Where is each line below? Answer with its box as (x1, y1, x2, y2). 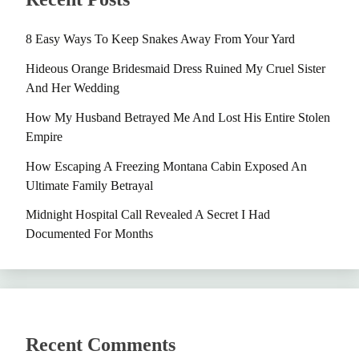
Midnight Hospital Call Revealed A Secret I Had (26, 208, 270, 222)
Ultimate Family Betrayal (26, 178, 153, 192)
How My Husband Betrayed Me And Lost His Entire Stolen (26, 110, 330, 124)
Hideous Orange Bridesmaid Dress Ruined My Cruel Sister (26, 62, 325, 76)
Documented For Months (26, 227, 153, 241)
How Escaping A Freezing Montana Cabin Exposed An (26, 159, 307, 173)
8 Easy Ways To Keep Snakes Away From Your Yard (26, 32, 295, 46)
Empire (26, 129, 63, 143)
